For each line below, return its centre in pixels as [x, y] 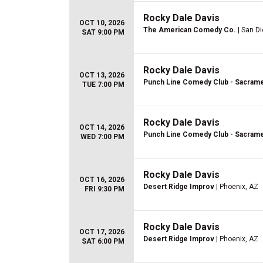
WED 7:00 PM [102, 137]
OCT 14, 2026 [102, 127]
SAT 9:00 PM [103, 32]
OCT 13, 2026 [102, 75]
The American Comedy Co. [190, 30]
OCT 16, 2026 [102, 180]
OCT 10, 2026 [102, 23]
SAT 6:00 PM [103, 241]
